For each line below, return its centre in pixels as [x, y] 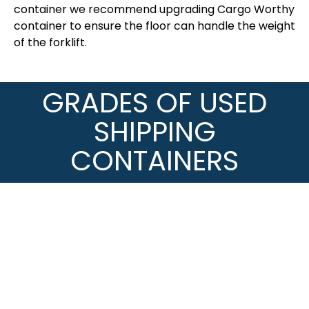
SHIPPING [154, 131]
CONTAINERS [154, 160]
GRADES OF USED [154, 102]
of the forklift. [50, 43]
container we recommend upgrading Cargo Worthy [154, 10]
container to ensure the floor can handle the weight [154, 26]
